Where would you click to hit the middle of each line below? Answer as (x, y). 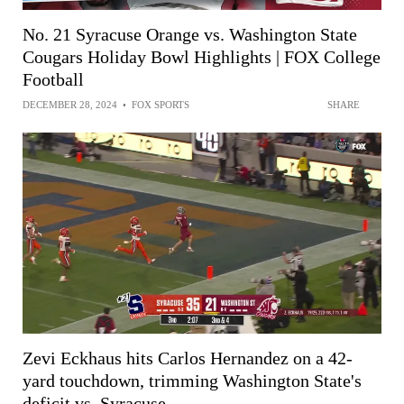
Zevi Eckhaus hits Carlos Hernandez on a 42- (188, 358)
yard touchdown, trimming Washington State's (192, 380)
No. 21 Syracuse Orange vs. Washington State (190, 34)
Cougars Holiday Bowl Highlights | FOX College (202, 56)
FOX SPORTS (161, 104)
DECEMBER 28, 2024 (70, 104)
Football (53, 79)
